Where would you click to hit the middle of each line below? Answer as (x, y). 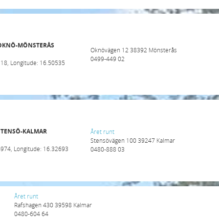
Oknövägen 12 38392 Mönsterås (134, 50)
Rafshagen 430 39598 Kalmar (53, 205)
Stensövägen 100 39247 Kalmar (133, 141)
